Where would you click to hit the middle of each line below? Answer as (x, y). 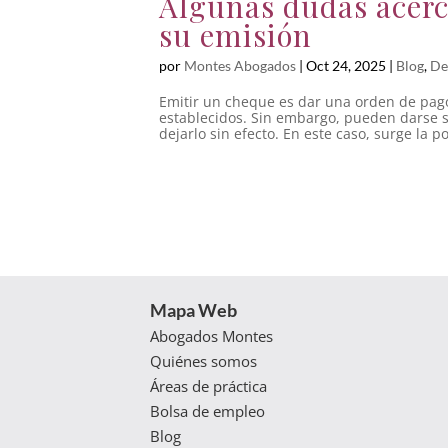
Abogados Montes (211, 335)
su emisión (235, 34)
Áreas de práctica (208, 385)
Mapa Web (193, 309)
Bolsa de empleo (207, 410)
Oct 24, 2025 (346, 65)
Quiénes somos (203, 360)
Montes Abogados (240, 65)
